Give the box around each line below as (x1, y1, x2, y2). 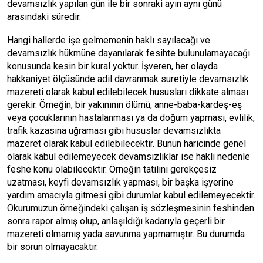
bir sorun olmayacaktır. (7, 241, 98, 252)
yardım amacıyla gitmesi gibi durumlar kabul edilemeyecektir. (7, 190, 255, 201)
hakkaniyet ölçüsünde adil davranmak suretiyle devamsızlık (7, 73, 249, 85)
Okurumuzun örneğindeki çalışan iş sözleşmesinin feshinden (7, 203, 254, 214)
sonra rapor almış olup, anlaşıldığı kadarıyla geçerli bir (7, 215, 225, 227)
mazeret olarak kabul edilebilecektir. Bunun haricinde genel (7, 138, 246, 149)
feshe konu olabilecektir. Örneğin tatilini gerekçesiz (7, 164, 217, 175)
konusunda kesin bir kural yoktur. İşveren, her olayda (7, 60, 218, 72)
